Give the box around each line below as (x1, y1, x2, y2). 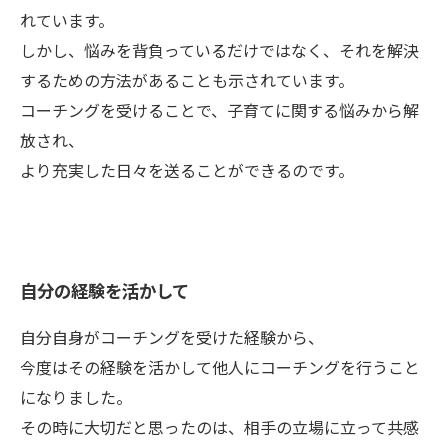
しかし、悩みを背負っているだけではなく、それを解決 (20, 38, 419, 62)
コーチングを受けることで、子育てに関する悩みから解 (20, 98, 419, 122)
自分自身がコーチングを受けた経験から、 (20, 325, 324, 349)
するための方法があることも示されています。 (20, 68, 354, 92)
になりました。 (20, 385, 132, 409)
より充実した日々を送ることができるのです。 (20, 158, 354, 182)
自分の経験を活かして (20, 278, 189, 303)
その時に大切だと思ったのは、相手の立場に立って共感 (20, 415, 419, 439)
